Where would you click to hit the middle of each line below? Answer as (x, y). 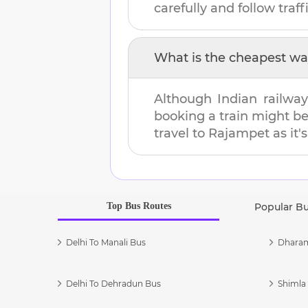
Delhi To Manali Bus (106, 242)
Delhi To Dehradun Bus (113, 283)
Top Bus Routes (139, 206)
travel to (181, 133)
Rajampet (239, 133)
